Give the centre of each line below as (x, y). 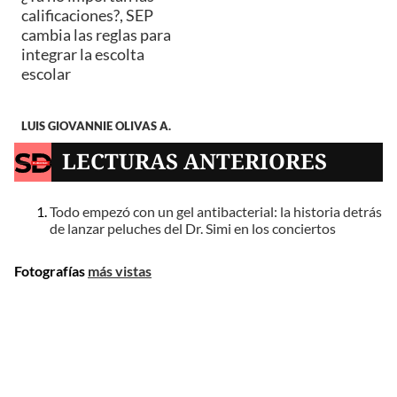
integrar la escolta (83, 54)
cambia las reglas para (96, 34)
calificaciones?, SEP (87, 15)
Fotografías (51, 270)
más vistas (120, 270)
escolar (46, 73)
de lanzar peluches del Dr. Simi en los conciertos (193, 228)
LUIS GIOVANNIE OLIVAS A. (96, 126)
